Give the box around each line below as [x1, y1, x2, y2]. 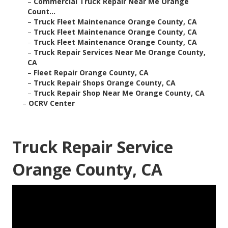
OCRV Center [28, 98, 75, 108]
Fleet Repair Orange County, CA [34, 68, 149, 78]
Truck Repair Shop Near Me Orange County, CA [34, 88, 205, 98]
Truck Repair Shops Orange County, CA [34, 78, 176, 88]
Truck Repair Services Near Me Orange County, [34, 47, 206, 58]
